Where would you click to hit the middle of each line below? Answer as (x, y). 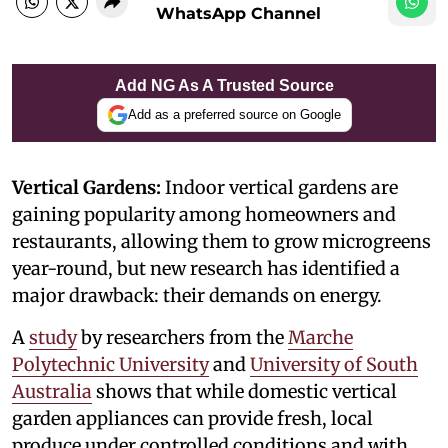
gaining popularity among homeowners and (204, 214)
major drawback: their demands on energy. (197, 295)
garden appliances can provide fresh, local (192, 418)
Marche (320, 337)
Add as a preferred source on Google (234, 114)
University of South (334, 364)
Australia (52, 391)
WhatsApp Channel (238, 13)
